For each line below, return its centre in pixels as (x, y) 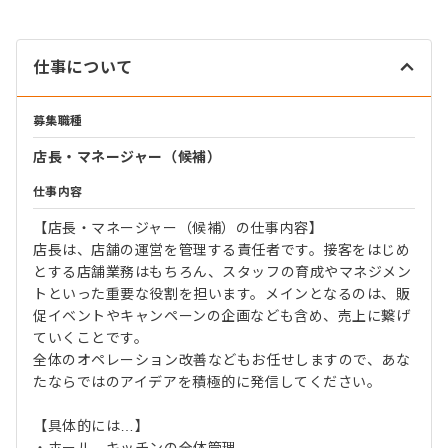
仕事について (83, 67)
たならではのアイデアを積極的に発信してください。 (207, 382)
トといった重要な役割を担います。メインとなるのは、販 (222, 294)
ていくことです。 (91, 338)
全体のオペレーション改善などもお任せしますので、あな (222, 360)
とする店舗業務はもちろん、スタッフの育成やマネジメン (222, 272)
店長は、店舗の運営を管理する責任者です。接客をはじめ (222, 250)
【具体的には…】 (91, 426)
